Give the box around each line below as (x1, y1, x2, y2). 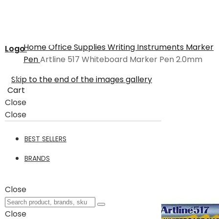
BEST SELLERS (24, 134, 66, 144)
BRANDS (24, 153, 50, 163)
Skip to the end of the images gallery (11, 74, 152, 85)
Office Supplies (48, 42, 108, 53)
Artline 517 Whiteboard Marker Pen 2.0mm (40, 54, 202, 65)
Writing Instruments (108, 42, 186, 53)
